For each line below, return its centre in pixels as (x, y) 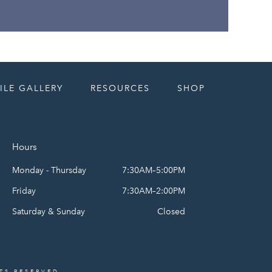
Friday (24, 191)
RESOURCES (121, 88)
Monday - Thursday (49, 170)
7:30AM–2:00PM (154, 191)
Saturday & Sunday (49, 211)
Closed (172, 211)
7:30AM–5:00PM (154, 170)
